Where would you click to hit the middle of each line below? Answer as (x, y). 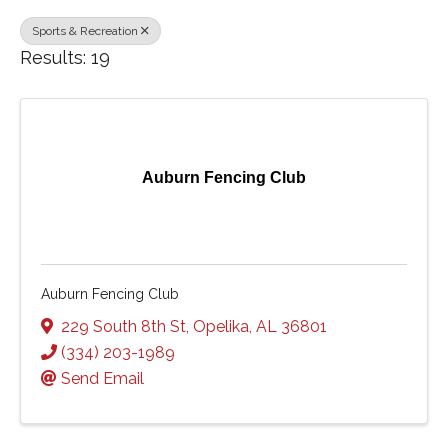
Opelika (221, 326)
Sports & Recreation (85, 31)
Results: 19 (65, 57)
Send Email (102, 378)
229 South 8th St (123, 326)
